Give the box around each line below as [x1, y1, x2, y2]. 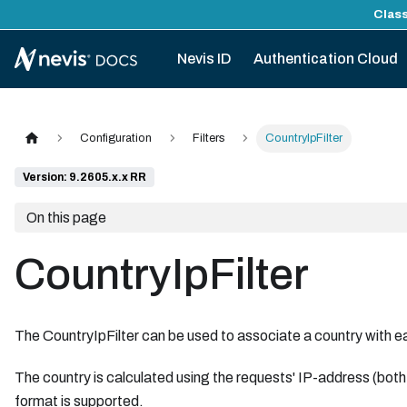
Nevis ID [176, 51, 232, 66]
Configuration [80, 132, 153, 145]
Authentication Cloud [253, 51, 398, 66]
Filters [192, 132, 225, 145]
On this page [25, 209, 106, 225]
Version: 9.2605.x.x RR [23, 171, 146, 184]
